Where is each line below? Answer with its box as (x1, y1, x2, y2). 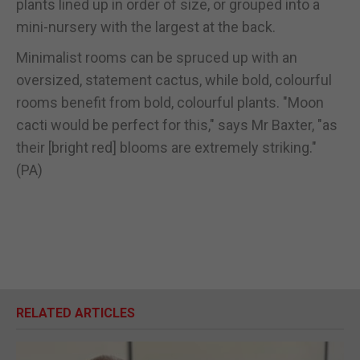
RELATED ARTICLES (16, 305, 135, 321)
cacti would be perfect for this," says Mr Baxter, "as (16, 116, 337, 133)
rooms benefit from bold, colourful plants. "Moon (16, 93, 324, 111)
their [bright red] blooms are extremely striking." (16, 138, 317, 156)
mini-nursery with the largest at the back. (16, 18, 276, 35)
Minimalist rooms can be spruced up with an (16, 48, 297, 66)
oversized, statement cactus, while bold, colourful (16, 71, 332, 88)
